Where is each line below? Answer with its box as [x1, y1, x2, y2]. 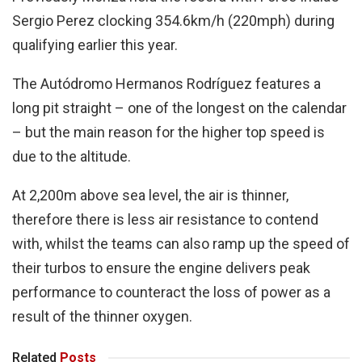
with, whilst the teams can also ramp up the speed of [12, 235, 350, 253]
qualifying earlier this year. [12, 36, 178, 54]
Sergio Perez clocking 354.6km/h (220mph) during [12, 12, 335, 30]
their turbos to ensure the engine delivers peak [12, 259, 310, 277]
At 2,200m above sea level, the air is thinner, [12, 187, 288, 204]
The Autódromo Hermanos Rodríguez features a [12, 75, 321, 93]
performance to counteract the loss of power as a [12, 284, 330, 301]
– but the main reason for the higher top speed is [12, 124, 325, 141]
